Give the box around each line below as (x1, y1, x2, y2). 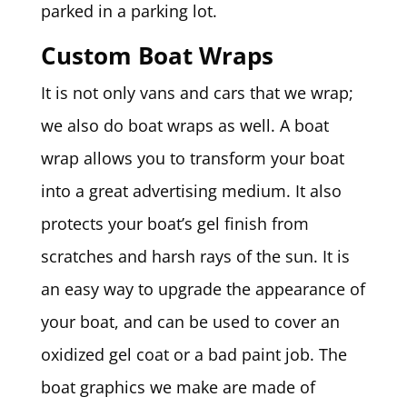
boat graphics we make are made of (40, 376, 315, 399)
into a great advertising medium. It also (40, 180, 342, 203)
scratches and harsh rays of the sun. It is (40, 245, 350, 268)
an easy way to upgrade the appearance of (40, 278, 365, 301)
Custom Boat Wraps (40, 39, 273, 73)
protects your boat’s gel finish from (40, 213, 309, 235)
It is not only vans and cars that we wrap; (40, 82, 353, 104)
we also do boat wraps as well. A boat (40, 114, 329, 137)
